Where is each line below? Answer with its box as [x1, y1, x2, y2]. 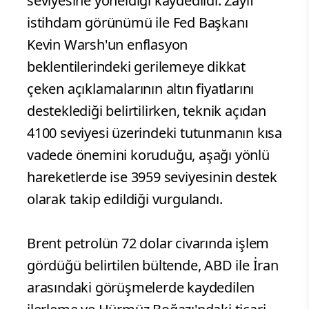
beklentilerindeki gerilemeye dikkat [27, 57, 246, 77]
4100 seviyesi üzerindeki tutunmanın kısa [27, 123, 282, 143]
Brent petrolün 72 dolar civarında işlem [27, 234, 270, 253]
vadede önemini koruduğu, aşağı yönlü [27, 146, 270, 165]
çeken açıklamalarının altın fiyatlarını [27, 79, 255, 99]
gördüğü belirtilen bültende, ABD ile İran [27, 256, 279, 275]
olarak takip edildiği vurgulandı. [27, 190, 226, 209]
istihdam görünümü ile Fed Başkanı [27, 13, 248, 32]
